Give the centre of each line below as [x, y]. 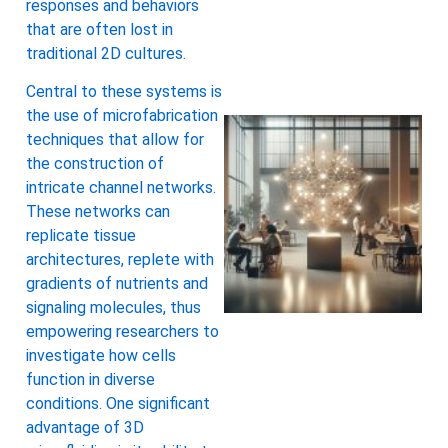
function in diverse [90, 380]
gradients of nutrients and [117, 284]
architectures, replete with [120, 260]
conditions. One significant [118, 404]
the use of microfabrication [122, 116]
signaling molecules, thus [113, 308]
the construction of [95, 164]
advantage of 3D [85, 428]
